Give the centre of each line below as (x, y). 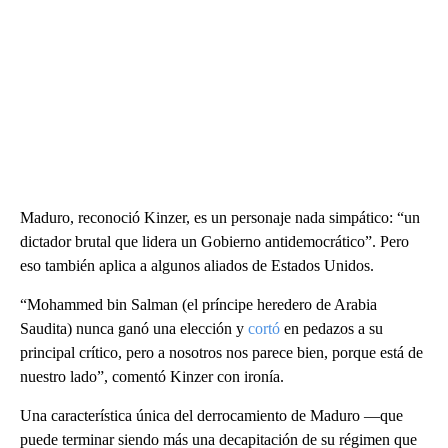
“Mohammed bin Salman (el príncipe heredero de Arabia (198, 304)
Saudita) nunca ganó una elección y (134, 328)
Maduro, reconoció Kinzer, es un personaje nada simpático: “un (220, 217)
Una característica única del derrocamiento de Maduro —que (211, 415)
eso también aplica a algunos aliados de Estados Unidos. (197, 265)
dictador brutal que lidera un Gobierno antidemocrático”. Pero (214, 241)
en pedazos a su (331, 328)
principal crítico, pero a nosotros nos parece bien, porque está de (221, 352)
